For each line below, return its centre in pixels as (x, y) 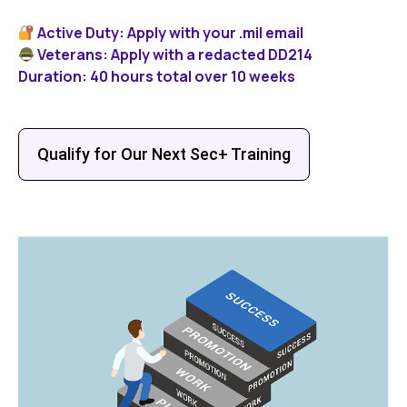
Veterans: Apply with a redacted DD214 (174, 55)
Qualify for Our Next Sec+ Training (164, 154)
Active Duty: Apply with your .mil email (174, 33)
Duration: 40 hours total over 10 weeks (157, 77)
